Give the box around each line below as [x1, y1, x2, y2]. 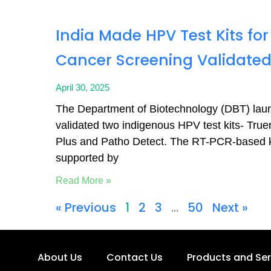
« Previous [56, 199, 116, 216]
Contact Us [106, 250, 163, 264]
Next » [212, 199, 248, 216]
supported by [56, 152, 119, 164]
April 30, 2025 [56, 82, 109, 93]
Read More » [56, 175, 111, 186]
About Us [38, 250, 82, 264]
